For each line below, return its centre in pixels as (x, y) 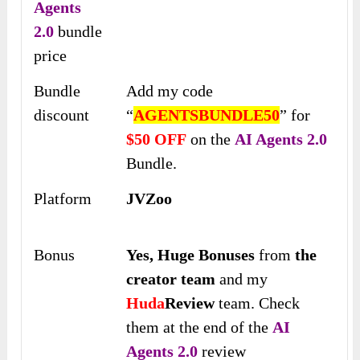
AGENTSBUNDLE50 (207, 115)
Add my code (170, 91)
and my (242, 279)
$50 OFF (157, 139)
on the (211, 139)
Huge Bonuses (207, 255)
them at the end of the (200, 327)
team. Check (258, 303)
